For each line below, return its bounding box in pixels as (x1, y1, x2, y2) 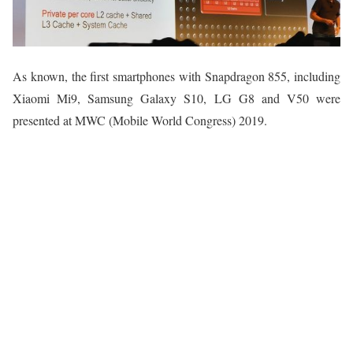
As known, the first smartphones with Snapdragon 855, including (13, 67, 340, 84)
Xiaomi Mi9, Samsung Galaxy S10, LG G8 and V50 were (13, 89, 340, 106)
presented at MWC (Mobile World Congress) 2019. (13, 111, 267, 128)
